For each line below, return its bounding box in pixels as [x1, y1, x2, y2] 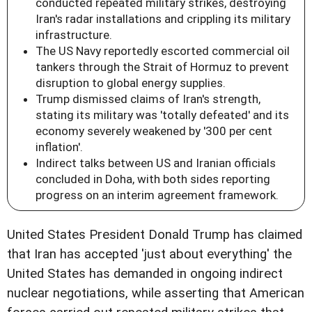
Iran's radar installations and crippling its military [36, 11, 290, 26]
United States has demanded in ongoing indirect [7, 265, 283, 281]
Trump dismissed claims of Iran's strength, [36, 91, 260, 106]
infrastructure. [36, 27, 112, 42]
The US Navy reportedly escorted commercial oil [36, 43, 290, 58]
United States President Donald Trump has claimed [7, 226, 302, 242]
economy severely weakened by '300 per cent [36, 123, 272, 138]
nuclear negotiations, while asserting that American [7, 285, 304, 301]
